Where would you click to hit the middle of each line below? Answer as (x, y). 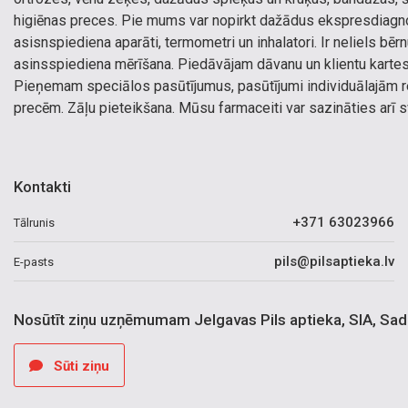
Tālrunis (34, 222)
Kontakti (42, 187)
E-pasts (34, 261)
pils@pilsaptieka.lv (334, 261)
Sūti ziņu (80, 366)
